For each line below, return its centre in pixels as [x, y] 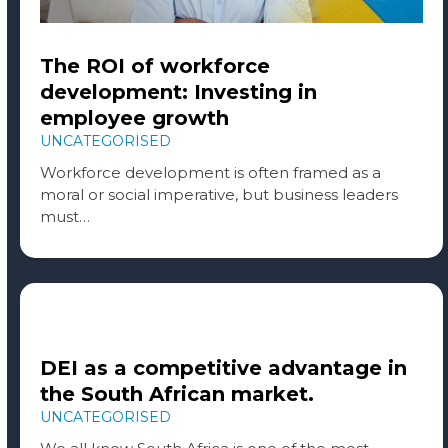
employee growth [137, 118]
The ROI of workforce [154, 66]
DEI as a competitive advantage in [223, 368]
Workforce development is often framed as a [210, 173]
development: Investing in [178, 92]
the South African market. [176, 394]
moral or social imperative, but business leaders [218, 195]
